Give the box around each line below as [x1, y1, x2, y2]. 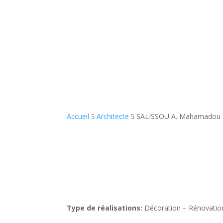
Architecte [97, 111, 129, 121]
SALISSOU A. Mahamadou [136, 111, 221, 121]
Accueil [67, 111, 90, 121]
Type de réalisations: [67, 203, 143, 213]
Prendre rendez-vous [78, 10, 178, 24]
